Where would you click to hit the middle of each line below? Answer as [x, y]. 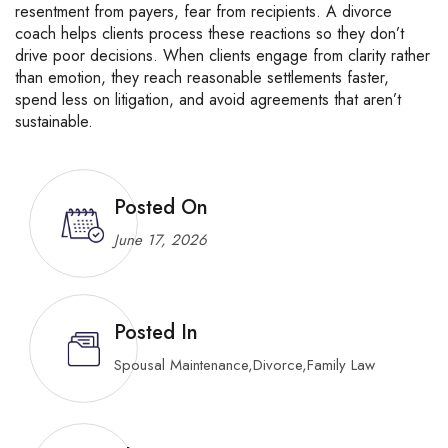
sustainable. [54, 121]
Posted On [161, 207]
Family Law [341, 365]
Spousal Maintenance [181, 365]
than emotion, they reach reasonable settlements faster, [202, 77]
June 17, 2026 [160, 240]
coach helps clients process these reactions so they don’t [209, 33]
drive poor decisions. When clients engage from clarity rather [222, 55]
